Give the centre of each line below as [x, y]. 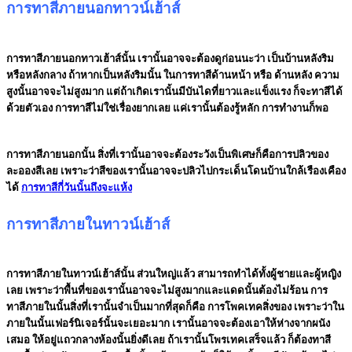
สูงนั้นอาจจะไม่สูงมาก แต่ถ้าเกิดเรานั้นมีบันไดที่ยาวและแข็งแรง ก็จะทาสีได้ [174, 91]
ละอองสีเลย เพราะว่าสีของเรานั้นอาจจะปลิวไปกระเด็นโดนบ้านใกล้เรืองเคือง [176, 170]
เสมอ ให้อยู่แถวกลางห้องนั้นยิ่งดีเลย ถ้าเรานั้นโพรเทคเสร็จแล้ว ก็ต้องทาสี [169, 340]
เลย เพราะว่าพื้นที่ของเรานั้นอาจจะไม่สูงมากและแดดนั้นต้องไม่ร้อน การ [167, 291]
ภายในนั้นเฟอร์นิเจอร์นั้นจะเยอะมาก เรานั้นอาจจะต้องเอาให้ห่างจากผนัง [168, 324]
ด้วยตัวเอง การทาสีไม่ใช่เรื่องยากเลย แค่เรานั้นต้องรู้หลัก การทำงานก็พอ [167, 108]
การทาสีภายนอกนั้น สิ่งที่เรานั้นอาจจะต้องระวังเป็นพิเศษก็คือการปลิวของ [167, 154]
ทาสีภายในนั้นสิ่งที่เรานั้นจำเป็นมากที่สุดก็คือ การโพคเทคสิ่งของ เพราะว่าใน [175, 307]
